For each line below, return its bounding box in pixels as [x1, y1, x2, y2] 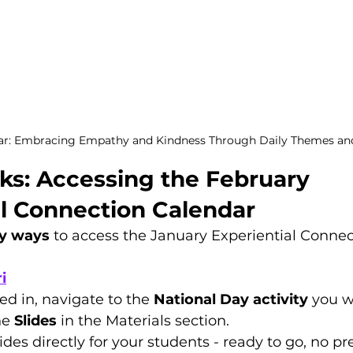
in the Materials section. [57, 312, 229, 330]
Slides [14, 312, 57, 330]
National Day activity [154, 291, 308, 309]
